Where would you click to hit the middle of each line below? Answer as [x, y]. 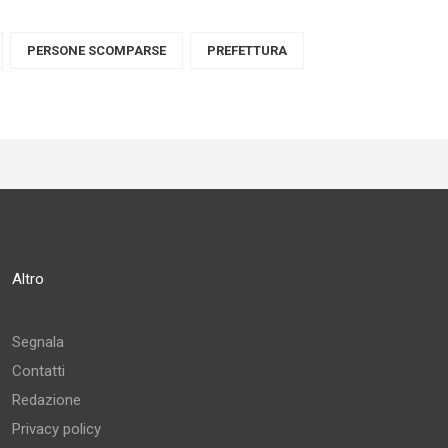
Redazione [46, 400]
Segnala [38, 342]
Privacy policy [56, 429]
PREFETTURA [247, 50]
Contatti [38, 371]
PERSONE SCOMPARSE [96, 50]
